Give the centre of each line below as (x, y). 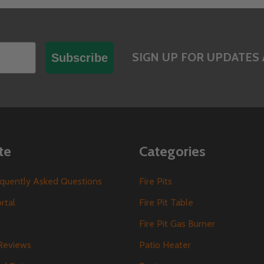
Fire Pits (156, 181)
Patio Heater (165, 245)
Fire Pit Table (166, 202)
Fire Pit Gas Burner (177, 223)
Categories (172, 151)
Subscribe (80, 58)
